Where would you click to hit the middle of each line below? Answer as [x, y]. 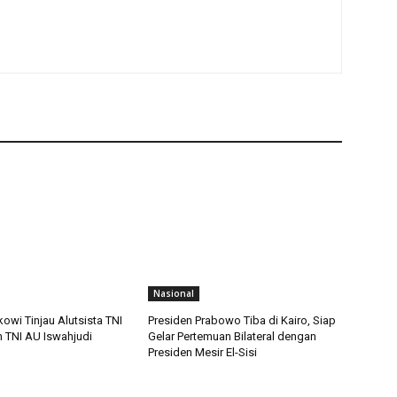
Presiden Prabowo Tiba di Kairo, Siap [242, 321]
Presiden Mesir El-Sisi [203, 353]
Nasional [174, 294]
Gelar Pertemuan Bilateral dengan [233, 337]
